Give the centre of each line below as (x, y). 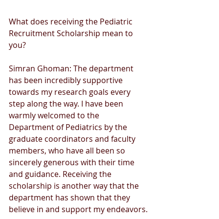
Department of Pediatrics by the (69, 127)
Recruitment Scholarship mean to (72, 33)
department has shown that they (70, 197)
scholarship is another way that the (75, 186)
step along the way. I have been (67, 103)
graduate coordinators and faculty (73, 139)
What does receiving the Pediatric (72, 21)
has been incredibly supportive (67, 80)
